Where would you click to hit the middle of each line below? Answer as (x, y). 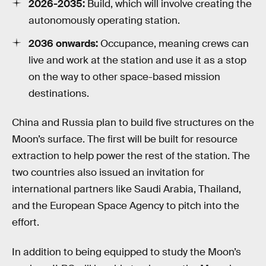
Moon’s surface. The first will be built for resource (125, 140)
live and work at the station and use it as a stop (137, 60)
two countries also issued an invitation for (108, 173)
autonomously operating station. (104, 20)
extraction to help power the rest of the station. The (131, 156)
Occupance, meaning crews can (173, 43)
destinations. (59, 93)
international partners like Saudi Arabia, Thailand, (126, 189)
